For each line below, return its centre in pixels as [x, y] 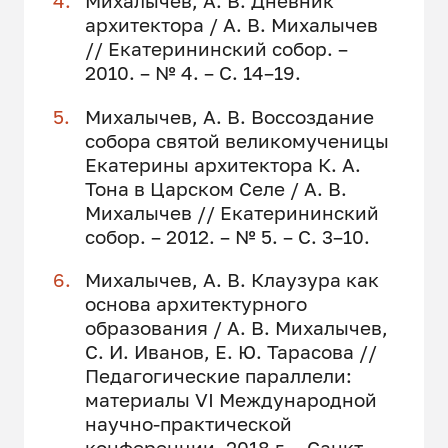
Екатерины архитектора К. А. [222, 164]
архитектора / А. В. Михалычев [231, 25]
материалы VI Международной [230, 400]
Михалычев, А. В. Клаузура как [231, 280]
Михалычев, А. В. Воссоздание [229, 116]
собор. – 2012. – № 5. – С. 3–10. [227, 236]
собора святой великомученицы [236, 140]
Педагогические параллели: [218, 376]
